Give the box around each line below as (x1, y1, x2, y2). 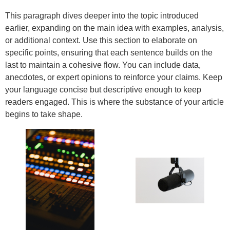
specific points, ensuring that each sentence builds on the (5, 48, 213, 57)
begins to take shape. (5, 110, 83, 119)
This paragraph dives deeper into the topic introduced (5, 11, 199, 20)
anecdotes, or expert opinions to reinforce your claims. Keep (5, 73, 222, 82)
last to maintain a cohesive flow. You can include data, (5, 61, 201, 69)
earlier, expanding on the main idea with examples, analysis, (5, 24, 224, 32)
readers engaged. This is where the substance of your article (5, 98, 224, 106)
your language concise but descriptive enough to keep (5, 85, 201, 94)
